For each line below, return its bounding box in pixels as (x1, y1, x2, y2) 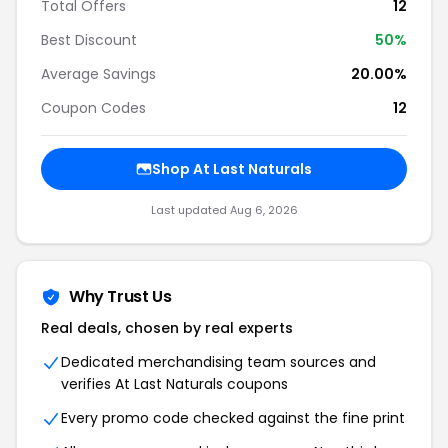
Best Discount (41, 30, 137, 50)
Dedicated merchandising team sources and (61, 352, 376, 372)
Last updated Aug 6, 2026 (150, 202, 298, 218)
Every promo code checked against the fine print (61, 408, 405, 428)
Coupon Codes (41, 98, 146, 118)
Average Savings (41, 64, 156, 84)
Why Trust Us (69, 285, 172, 308)
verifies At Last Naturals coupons (61, 374, 288, 394)
